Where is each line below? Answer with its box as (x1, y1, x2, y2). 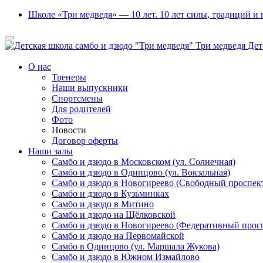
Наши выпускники (52, 83, 128, 93)
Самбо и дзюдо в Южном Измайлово (52, 252, 200, 262)
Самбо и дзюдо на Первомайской (52, 231, 184, 241)
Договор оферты (52, 136, 118, 146)
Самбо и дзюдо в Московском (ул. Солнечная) (52, 157, 235, 167)
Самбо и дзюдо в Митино (52, 199, 154, 209)
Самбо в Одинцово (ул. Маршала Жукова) (52, 241, 220, 251)
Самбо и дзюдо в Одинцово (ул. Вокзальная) (52, 167, 230, 177)
